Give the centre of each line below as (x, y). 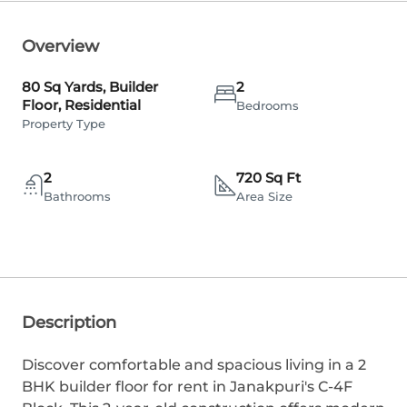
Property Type (64, 124)
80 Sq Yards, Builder (90, 87)
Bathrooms (77, 196)
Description (69, 323)
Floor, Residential (81, 105)
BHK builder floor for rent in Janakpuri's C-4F (187, 387)
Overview (60, 46)
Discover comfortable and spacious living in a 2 (194, 365)
